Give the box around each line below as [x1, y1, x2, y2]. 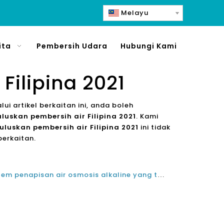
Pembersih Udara [36, 41, 107, 51]
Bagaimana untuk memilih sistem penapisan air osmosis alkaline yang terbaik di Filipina [157, 171, 164, 178]
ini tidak [138, 122, 170, 132]
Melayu [121, 8, 148, 17]
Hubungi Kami [120, 41, 177, 51]
